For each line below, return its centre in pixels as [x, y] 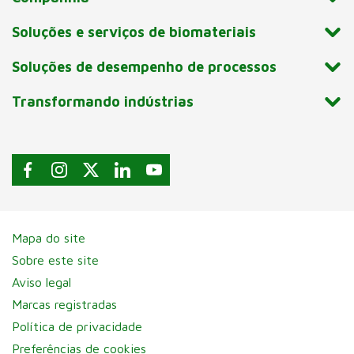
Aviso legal [42, 282]
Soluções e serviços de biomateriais [134, 32]
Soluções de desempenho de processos [145, 67]
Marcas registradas [65, 304]
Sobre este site [56, 260]
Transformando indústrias [103, 102]
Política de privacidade [77, 326]
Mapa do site [49, 237]
